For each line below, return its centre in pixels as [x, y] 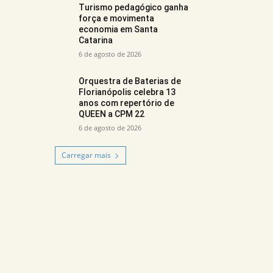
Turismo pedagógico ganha [133, 7]
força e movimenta [116, 18]
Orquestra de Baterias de [129, 81]
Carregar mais [86, 155]
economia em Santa [118, 29]
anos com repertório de [126, 103]
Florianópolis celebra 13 [127, 92]
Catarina [95, 40]
